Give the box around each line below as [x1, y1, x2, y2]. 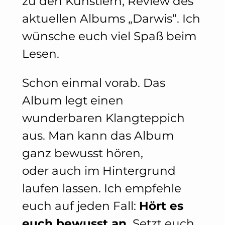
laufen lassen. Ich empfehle [22, 181, 181, 195]
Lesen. [22, 46, 59, 61]
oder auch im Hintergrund [22, 163, 176, 178]
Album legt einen [22, 93, 124, 107]
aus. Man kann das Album [22, 128, 174, 143]
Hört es [139, 198, 183, 213]
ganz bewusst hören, [22, 146, 143, 160]
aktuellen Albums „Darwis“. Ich [22, 11, 200, 26]
